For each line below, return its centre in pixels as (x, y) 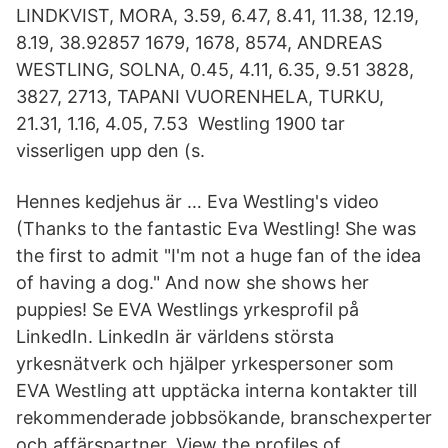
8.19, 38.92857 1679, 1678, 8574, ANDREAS (199, 42)
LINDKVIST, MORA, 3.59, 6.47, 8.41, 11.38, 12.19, (217, 15)
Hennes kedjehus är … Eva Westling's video (197, 201)
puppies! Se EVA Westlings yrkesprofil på (187, 309)
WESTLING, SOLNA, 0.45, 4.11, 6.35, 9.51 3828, (215, 69)
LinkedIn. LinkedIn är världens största (175, 336)
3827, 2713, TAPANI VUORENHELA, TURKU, (200, 96)
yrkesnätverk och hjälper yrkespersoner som (205, 363)
